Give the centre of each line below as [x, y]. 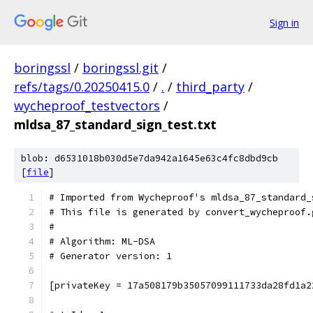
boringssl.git [121, 68]
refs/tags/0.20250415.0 [82, 87]
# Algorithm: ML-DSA [102, 241]
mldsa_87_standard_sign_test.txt [115, 124]
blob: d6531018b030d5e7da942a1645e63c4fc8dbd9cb [150, 158]
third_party [210, 87]
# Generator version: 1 [110, 256]
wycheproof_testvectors [87, 105]
